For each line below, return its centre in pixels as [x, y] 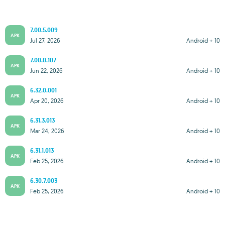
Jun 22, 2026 [46, 70]
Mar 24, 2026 [47, 131]
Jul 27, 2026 [45, 40]
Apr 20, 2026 [47, 100]
